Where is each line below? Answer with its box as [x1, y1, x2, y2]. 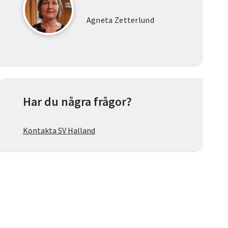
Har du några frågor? [22, 94, 132, 110]
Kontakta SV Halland [22, 125, 95, 136]
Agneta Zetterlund [86, 15, 155, 25]
